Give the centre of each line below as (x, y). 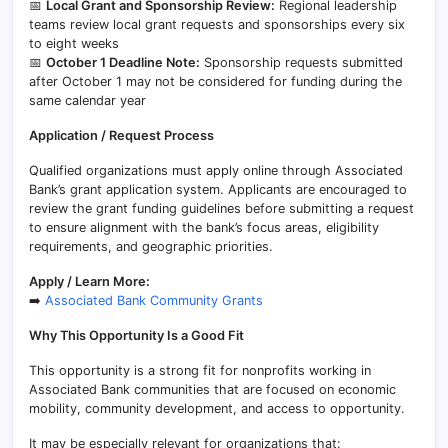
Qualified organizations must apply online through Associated (216, 170)
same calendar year (87, 100)
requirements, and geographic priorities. (151, 246)
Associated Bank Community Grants (154, 300)
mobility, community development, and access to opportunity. (217, 408)
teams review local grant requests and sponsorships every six (217, 24)
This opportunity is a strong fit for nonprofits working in (200, 370)
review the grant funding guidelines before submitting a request (221, 208)
